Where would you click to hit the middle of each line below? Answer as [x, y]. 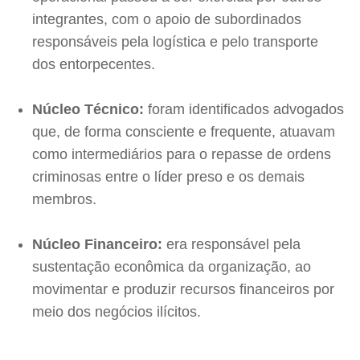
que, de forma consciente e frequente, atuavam [184, 131]
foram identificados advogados [244, 109]
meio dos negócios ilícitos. [117, 311]
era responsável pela [231, 244]
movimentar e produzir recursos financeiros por [183, 289]
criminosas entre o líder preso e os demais [168, 176]
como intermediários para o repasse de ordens [182, 154]
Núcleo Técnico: [88, 109]
